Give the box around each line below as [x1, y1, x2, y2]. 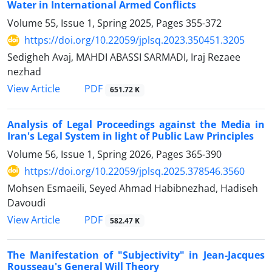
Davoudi [7, 195, 46, 209]
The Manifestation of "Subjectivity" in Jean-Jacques [7, 248, 265, 262]
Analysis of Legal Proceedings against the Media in [7, 117, 265, 131]
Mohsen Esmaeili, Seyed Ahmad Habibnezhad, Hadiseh [7, 181, 258, 195]
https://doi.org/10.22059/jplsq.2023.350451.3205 [24, 33, 245, 47]
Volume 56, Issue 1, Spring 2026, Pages [7, 147, 186, 161]
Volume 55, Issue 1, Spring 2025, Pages [7, 16, 186, 30]
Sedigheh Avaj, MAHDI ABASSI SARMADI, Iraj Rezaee [7, 50, 240, 64]
